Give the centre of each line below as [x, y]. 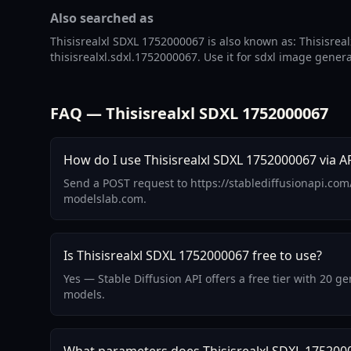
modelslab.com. [105, 199]
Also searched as [102, 18]
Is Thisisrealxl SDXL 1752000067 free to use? [193, 255]
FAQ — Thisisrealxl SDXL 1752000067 [189, 113]
